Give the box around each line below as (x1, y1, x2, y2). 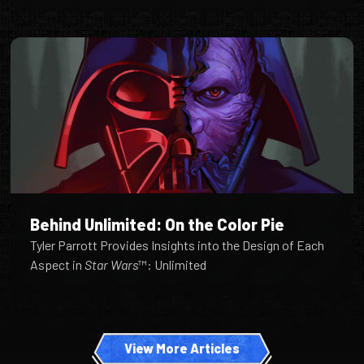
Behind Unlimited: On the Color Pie (30, 214, 285, 235)
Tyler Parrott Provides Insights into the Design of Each (30, 237, 325, 253)
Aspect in (30, 257, 85, 273)
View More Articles (124, 340, 240, 357)
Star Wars (84, 257, 139, 273)
